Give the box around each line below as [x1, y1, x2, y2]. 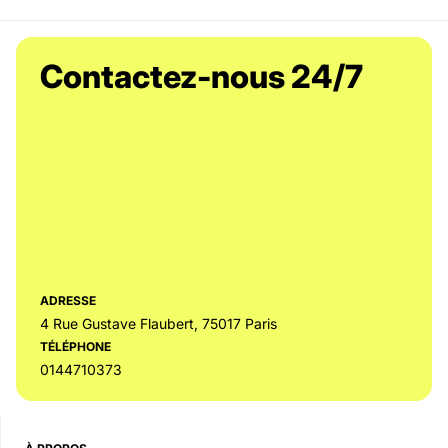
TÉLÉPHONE [40, 339, 111, 355]
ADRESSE [40, 293, 96, 309]
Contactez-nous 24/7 [40, 57, 363, 97]
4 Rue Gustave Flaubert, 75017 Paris [40, 315, 277, 333]
